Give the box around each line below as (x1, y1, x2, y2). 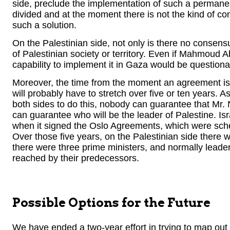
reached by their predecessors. (12, 153, 139, 164)
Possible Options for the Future (12, 195, 210, 210)
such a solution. (12, 20, 76, 30)
